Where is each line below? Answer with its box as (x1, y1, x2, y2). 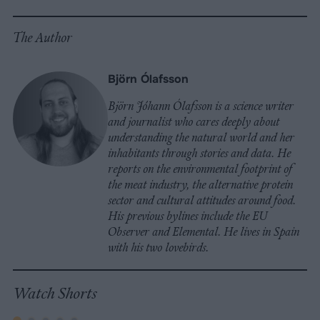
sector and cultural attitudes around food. (108, 192, 296, 209)
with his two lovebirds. (108, 239, 209, 256)
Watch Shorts (13, 281, 96, 304)
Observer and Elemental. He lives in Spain (108, 224, 299, 240)
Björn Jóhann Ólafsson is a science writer (108, 98, 294, 114)
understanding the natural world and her (108, 129, 294, 146)
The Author (13, 29, 71, 47)
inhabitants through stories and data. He (108, 145, 291, 161)
